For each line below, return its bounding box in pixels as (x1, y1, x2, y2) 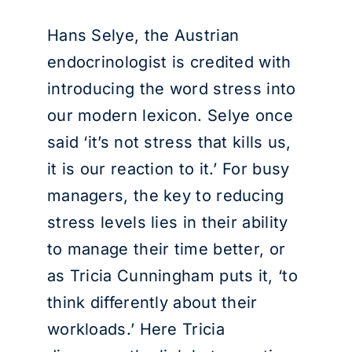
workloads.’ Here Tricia (46, 320, 225, 339)
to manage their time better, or (46, 240, 286, 258)
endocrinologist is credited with (46, 53, 291, 71)
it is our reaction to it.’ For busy (46, 159, 290, 178)
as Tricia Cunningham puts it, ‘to (46, 266, 298, 285)
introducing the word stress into (46, 79, 296, 98)
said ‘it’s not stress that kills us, (46, 133, 291, 152)
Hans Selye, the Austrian (46, 26, 240, 45)
